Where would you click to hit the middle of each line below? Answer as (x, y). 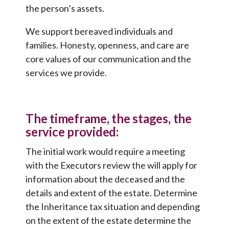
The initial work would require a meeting (105, 152)
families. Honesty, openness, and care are (107, 45)
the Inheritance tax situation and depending (113, 207)
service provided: (72, 132)
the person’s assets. (65, 8)
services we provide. (66, 73)
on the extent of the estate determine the (108, 221)
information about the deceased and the (105, 179)
